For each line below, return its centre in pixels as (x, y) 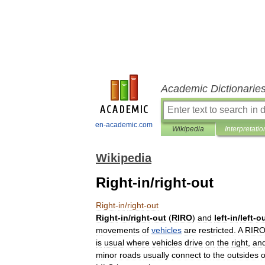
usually (156, 255)
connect (186, 255)
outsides (243, 255)
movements (118, 230)
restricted (216, 230)
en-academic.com (124, 125)
